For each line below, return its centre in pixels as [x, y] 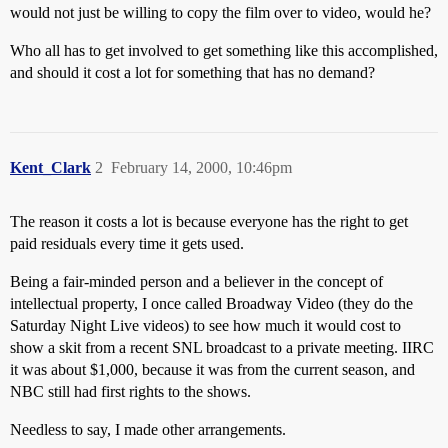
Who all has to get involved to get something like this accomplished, [224, 50]
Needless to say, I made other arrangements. [148, 429]
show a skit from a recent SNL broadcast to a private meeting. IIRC [222, 347]
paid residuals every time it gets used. [127, 243]
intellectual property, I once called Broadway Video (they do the [211, 303]
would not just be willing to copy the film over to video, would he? [220, 12]
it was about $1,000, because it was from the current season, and [212, 369]
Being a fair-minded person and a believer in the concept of [196, 281]
